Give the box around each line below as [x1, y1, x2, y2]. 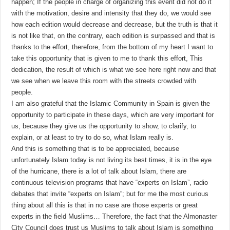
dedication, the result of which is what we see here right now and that [11, 66, 217, 74]
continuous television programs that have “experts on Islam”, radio [11, 179, 208, 187]
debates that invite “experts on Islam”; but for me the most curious [11, 190, 209, 198]
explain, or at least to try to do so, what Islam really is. [11, 133, 174, 142]
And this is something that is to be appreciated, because [11, 145, 180, 153]
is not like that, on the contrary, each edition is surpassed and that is [11, 32, 216, 40]
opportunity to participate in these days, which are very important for [11, 111, 214, 119]
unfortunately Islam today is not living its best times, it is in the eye [11, 156, 212, 164]
